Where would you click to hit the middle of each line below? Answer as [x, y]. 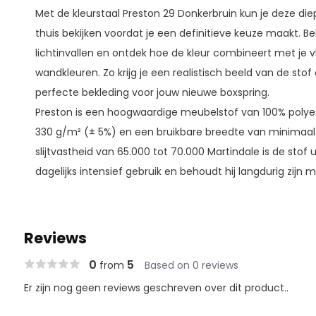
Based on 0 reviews [191, 265]
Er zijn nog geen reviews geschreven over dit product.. [156, 288]
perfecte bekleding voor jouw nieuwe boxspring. [152, 92]
